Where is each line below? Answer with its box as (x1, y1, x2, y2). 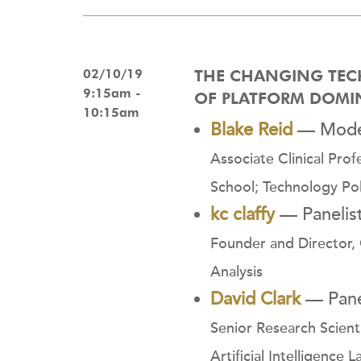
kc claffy (210, 204, 275, 225)
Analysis (210, 263, 263, 280)
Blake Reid (210, 119, 293, 140)
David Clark (210, 288, 301, 309)
